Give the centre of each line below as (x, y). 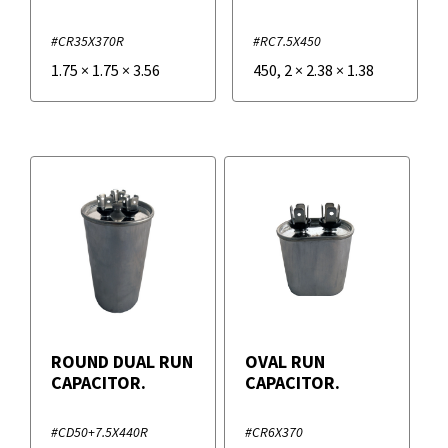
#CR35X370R (87, 41)
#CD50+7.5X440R (99, 432)
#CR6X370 (274, 432)
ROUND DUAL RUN (122, 362)
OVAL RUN (285, 362)
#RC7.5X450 (286, 41)
